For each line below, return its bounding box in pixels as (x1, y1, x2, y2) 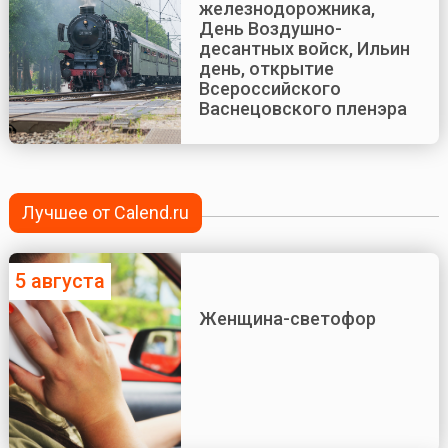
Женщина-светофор (198, 307, 376, 329)
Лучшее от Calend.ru (22, 202, 190, 224)
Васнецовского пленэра (198, 98, 407, 120)
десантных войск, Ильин (198, 38, 410, 60)
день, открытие (198, 58, 334, 80)
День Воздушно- (198, 18, 342, 40)
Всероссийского (198, 78, 341, 100)
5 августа (14, 268, 105, 293)
